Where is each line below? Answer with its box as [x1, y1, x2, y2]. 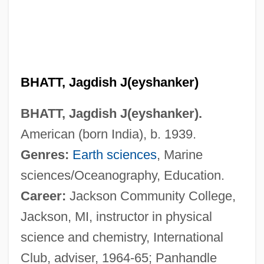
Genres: [20, 147, 69, 162]
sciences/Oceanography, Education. [20, 167, 225, 183]
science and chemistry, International [20, 229, 223, 245]
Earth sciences [72, 147, 157, 162]
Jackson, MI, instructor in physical [20, 209, 212, 224]
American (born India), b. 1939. [20, 126, 196, 141]
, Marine [156, 147, 203, 162]
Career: [20, 188, 66, 203]
